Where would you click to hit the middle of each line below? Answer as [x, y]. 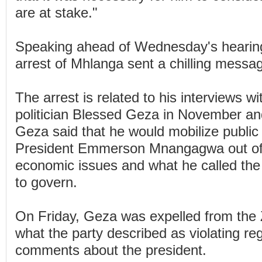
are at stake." [56, 13]
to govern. [46, 182]
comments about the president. [111, 250]
